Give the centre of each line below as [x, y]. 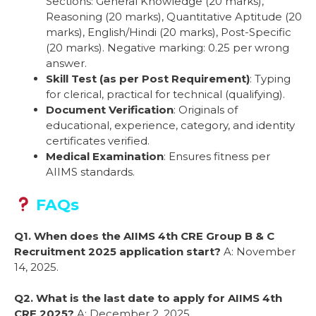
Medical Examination [105, 157]
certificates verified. [98, 141]
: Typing [270, 79]
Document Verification [110, 110]
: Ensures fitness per [217, 157]
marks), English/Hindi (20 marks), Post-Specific [169, 32]
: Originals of [206, 110]
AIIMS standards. [90, 172]
